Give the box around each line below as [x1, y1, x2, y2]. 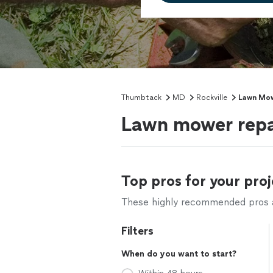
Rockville [196, 93, 227, 102]
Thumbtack [121, 93, 161, 102]
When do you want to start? [121, 249, 236, 259]
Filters [121, 224, 154, 238]
